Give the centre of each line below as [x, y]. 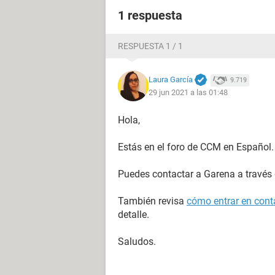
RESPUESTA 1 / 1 [150, 46]
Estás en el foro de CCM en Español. [196, 147]
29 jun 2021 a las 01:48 [188, 93]
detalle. [134, 215]
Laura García [171, 79]
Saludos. [137, 242]
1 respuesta [150, 15]
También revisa [152, 201]
